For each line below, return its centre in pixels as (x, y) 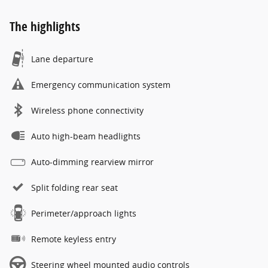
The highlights (45, 26)
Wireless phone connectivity (87, 110)
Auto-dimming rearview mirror (92, 162)
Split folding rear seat (74, 187)
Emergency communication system (101, 84)
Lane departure (62, 59)
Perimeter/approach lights (84, 213)
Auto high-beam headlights (86, 136)
